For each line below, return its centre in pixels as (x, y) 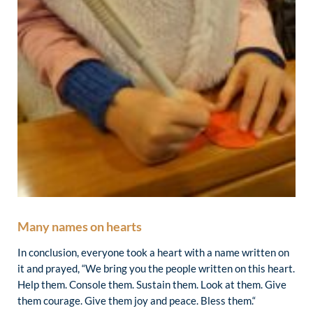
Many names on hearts (80, 227)
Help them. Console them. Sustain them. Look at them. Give (152, 285)
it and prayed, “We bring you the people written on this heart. (156, 269)
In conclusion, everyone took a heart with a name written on (153, 253)
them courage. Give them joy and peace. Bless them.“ (137, 301)
